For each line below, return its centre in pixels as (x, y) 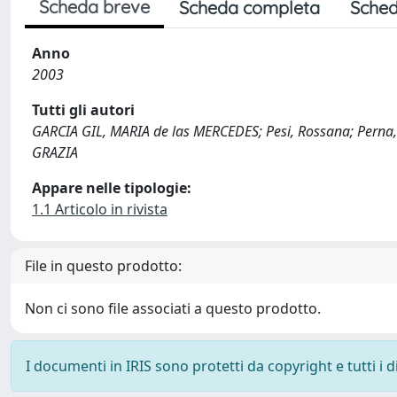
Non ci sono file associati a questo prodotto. (173, 308)
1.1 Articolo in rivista (100, 209)
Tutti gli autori (83, 110)
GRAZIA (55, 152)
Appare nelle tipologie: (112, 188)
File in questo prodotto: (103, 266)
